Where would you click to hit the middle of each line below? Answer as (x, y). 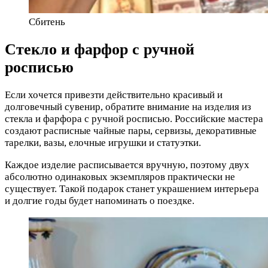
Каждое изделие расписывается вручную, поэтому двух (127, 165)
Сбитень (47, 22)
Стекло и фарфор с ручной (100, 50)
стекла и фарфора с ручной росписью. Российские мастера (134, 119)
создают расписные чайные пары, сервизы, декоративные (131, 131)
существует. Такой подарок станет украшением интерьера (132, 189)
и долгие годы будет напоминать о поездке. (100, 201)
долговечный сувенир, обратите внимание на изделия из (128, 107)
